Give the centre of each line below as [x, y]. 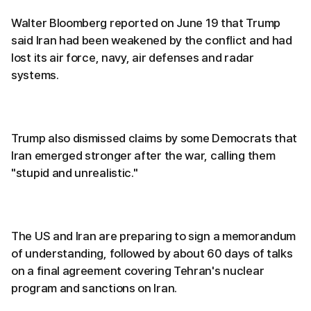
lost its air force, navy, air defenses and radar [133, 58]
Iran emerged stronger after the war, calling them [143, 155]
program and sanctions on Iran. [94, 288]
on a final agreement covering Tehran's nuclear [138, 271]
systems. [35, 75]
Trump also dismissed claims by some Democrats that [154, 138]
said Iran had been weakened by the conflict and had [152, 40]
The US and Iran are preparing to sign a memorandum [154, 236]
